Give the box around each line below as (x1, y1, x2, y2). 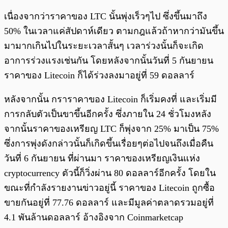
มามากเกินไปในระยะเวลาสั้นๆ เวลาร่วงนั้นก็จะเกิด (4, 40, 204, 51)
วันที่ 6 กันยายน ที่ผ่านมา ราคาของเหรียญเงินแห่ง (4, 153, 200, 163)
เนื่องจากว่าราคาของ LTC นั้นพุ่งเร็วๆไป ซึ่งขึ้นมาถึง (4, 11, 207, 21)
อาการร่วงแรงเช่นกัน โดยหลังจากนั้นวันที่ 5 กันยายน (4, 55, 213, 66)
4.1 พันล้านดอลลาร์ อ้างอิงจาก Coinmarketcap (4, 212, 183, 222)
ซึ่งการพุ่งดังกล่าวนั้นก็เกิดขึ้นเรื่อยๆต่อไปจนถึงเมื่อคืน (4, 138, 213, 149)
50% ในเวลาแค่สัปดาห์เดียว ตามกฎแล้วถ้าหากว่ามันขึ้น (4, 25, 224, 36)
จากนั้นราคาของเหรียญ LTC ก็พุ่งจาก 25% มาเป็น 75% (4, 123, 219, 134)
